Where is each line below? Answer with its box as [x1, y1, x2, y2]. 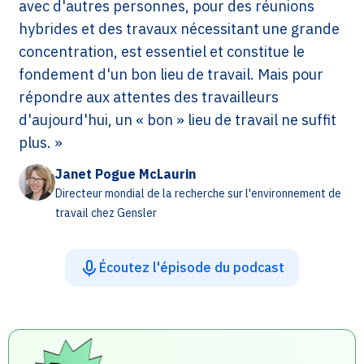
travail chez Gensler [55, 205, 157, 220]
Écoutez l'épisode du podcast [99, 259, 284, 276]
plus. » [19, 132, 63, 152]
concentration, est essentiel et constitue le [19, 41, 305, 61]
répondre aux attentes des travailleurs [19, 87, 279, 106]
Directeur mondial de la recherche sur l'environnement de [55, 185, 341, 201]
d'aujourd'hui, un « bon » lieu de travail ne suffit [19, 110, 336, 129]
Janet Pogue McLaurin [55, 165, 196, 182]
